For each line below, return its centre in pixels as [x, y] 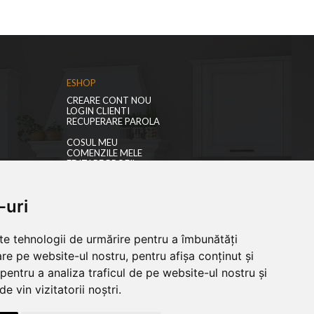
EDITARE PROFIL [101, 164]
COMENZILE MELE [104, 153]
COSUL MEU [92, 143]
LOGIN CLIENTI [98, 111]
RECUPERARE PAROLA [113, 122]
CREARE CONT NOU [109, 101]
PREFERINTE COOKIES [113, 174]
